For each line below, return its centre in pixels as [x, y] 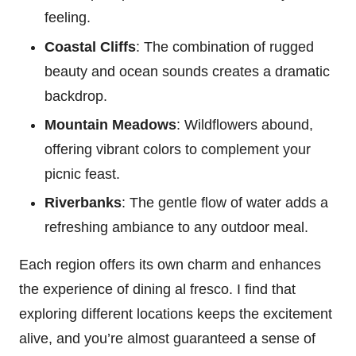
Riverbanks [83, 202]
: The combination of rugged [225, 46]
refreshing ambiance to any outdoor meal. [176, 227]
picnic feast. [82, 174]
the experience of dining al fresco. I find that [157, 289]
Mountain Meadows [110, 124]
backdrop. [76, 96]
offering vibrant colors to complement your [178, 149]
